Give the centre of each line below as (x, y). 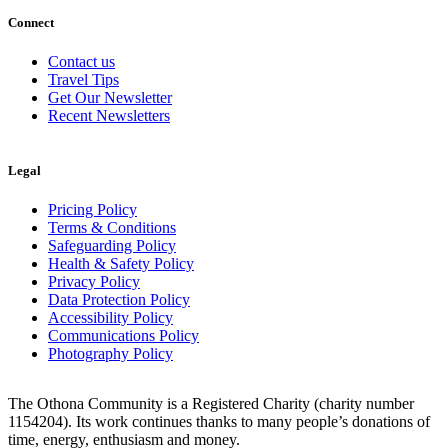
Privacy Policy (94, 282)
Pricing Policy (92, 210)
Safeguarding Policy (112, 246)
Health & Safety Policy (121, 264)
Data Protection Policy (119, 300)
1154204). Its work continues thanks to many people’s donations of (219, 422)
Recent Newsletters (109, 115)
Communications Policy (123, 336)
